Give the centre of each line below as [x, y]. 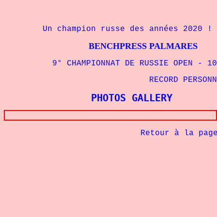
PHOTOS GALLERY [132, 98]
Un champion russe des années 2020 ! [108, 29]
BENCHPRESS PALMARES [101, 46]
